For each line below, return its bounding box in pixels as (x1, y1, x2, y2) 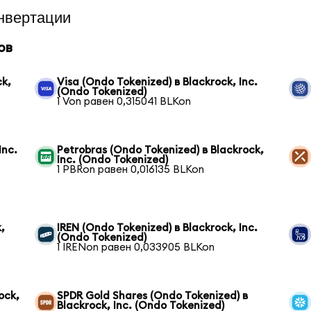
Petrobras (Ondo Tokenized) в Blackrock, (57, 144, 264, 155)
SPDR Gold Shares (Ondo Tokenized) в (57, 290, 249, 301)
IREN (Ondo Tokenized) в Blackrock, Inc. (57, 222, 258, 233)
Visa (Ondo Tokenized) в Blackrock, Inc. (57, 76, 258, 87)
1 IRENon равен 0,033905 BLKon (57, 242, 215, 253)
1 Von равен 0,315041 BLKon (57, 96, 192, 107)
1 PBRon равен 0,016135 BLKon (57, 164, 205, 175)
